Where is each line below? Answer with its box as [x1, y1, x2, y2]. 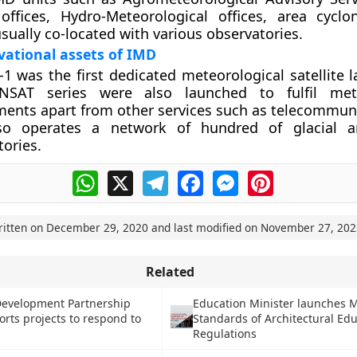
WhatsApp [97, 168, 160, 186]
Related [145, 263, 194, 280]
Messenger [237, 168, 306, 186]
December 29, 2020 [45, 220, 148, 235]
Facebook [202, 168, 261, 186]
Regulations [193, 326, 257, 341]
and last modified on [147, 220, 261, 235]
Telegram [167, 168, 225, 186]
